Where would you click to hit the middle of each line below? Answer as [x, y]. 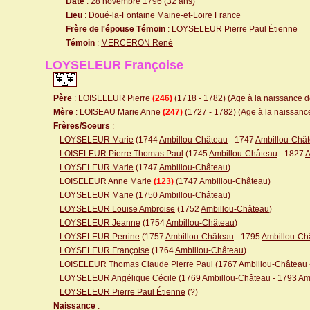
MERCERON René [137, 43]
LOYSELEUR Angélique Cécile [118, 278]
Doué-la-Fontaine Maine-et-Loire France [165, 15]
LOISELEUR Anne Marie [107, 181]
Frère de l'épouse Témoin [116, 29]
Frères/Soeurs [82, 126]
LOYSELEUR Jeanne [100, 223]
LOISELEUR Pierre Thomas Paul [121, 154]
